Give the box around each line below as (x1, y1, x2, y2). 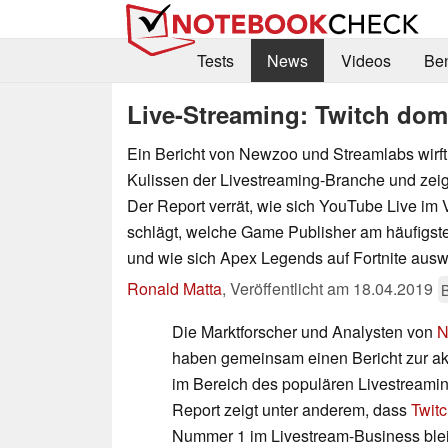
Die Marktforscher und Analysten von (172, 319, 437, 343)
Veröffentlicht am (230, 276, 353, 300)
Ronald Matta (127, 276, 222, 300)
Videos (340, 49, 391, 73)
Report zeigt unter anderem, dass (172, 397, 411, 421)
